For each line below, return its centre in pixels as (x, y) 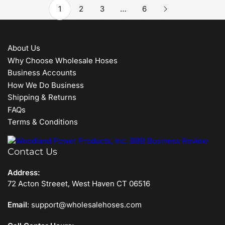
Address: (24, 172)
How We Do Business (46, 85)
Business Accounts (42, 73)
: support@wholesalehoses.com (84, 204)
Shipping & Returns (42, 97)
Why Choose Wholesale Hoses (63, 60)
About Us (24, 48)
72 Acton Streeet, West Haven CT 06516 (79, 183)
